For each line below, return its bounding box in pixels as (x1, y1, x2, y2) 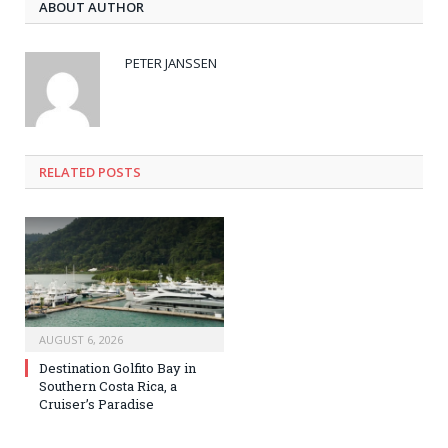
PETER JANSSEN (125, 54, 217, 73)
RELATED (39, 163, 95, 182)
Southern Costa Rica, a (39, 377, 177, 396)
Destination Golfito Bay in (39, 359, 196, 378)
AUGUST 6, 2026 (39, 332, 123, 348)
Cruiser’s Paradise (39, 395, 154, 414)
